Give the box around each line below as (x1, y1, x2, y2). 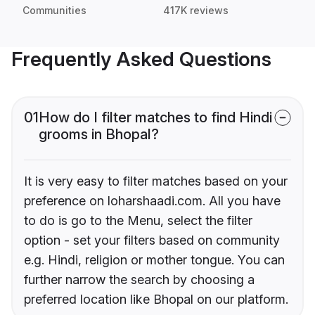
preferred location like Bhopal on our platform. (24, 292, 288, 307)
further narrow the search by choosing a (24, 272, 255, 288)
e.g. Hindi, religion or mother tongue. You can (24, 252, 285, 268)
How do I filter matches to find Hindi (39, 109, 272, 127)
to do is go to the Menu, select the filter (24, 213, 252, 229)
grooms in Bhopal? (39, 126, 159, 143)
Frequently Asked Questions (11, 47, 271, 72)
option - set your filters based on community (24, 233, 280, 248)
